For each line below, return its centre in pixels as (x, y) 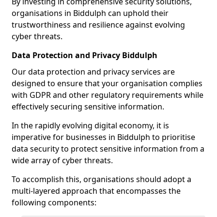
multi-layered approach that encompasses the (96, 191)
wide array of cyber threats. (62, 160)
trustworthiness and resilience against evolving (98, 25)
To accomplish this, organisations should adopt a (101, 179)
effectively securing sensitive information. (88, 107)
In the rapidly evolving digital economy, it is (90, 125)
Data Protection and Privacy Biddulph (85, 55)
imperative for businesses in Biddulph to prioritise (103, 137)
